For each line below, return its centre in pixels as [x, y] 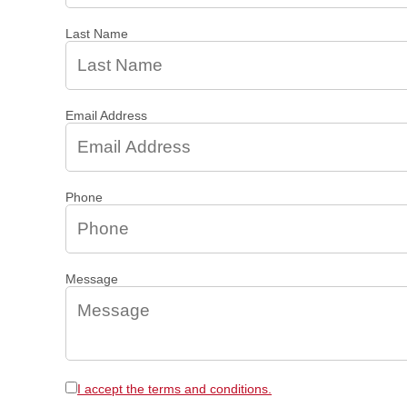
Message [92, 279]
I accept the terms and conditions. [174, 389]
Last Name [97, 34]
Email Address [106, 115]
